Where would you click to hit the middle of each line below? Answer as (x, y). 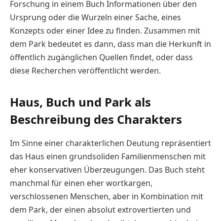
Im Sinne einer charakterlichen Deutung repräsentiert (110, 143)
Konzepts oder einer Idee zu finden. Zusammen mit (105, 30)
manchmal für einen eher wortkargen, (81, 183)
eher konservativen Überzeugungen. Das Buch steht (107, 170)
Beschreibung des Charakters (96, 119)
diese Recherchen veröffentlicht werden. (85, 70)
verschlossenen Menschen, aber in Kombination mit (107, 197)
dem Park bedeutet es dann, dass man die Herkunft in (110, 44)
